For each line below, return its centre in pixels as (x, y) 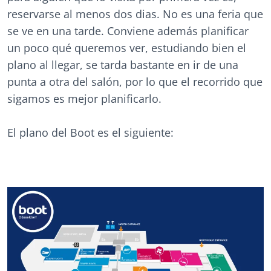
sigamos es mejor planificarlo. (84, 98)
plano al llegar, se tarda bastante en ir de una (123, 64)
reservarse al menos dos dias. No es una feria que (135, 14)
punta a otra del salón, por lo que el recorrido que (135, 81)
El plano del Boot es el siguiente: (90, 132)
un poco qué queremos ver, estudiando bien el (127, 47)
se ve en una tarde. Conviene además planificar (128, 31)
